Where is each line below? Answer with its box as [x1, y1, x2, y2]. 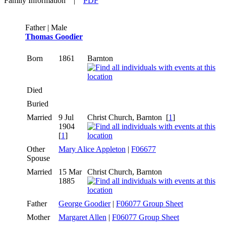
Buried [27, 99, 50, 108]
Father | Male [25, 23, 67, 32]
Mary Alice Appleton [59, 144, 126, 153]
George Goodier [59, 199, 110, 208]
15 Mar [59, 167, 82, 176]
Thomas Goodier [25, 32, 83, 41]
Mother [27, 212, 52, 221]
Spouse [27, 153, 52, 162]
